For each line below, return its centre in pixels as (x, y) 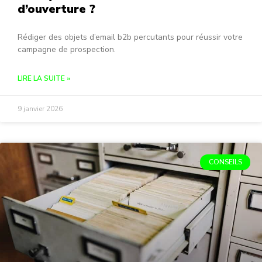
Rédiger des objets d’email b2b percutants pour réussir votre (130, 37)
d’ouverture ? (56, 9)
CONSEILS (225, 162)
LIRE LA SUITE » (44, 79)
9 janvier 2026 (40, 109)
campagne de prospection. (67, 50)
